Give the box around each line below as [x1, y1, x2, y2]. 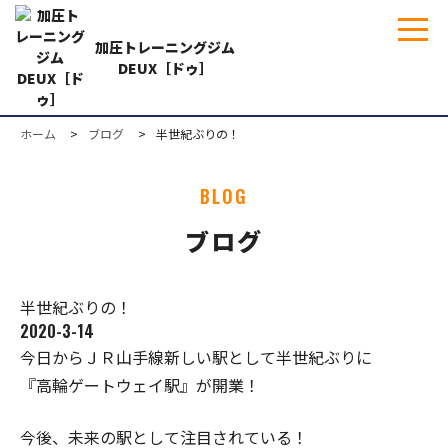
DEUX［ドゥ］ [117, 57, 213, 78]
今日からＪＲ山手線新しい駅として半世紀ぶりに [20, 345, 372, 369]
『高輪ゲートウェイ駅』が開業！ [20, 373, 260, 397]
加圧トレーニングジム [95, 36, 235, 57]
